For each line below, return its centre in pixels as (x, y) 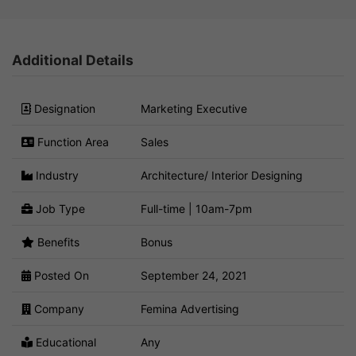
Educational (64, 342)
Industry (56, 175)
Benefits (57, 242)
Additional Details (73, 60)
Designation (63, 108)
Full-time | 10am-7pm (196, 208)
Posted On (60, 275)
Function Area (72, 141)
